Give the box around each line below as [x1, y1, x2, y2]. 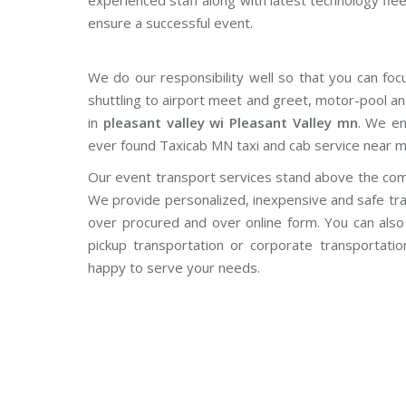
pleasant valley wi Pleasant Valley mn [102, 113, 358, 131]
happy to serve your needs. [88, 258, 260, 276]
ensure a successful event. [88, 14, 253, 32]
